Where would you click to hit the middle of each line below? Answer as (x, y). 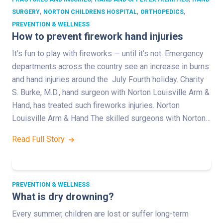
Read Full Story (39, 139)
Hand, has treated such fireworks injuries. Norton (96, 106)
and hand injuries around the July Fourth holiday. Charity (108, 80)
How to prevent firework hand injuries (98, 37)
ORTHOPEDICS (162, 12)
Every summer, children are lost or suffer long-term (100, 214)
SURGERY (26, 12)
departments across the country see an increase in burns (111, 67)
